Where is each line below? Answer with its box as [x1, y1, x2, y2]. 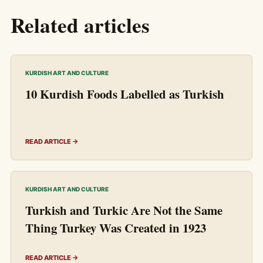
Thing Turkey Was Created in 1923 [25, 218, 206, 237]
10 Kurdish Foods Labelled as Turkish [25, 85, 224, 103]
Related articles [11, 9, 150, 40]
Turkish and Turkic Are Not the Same [25, 201, 222, 219]
